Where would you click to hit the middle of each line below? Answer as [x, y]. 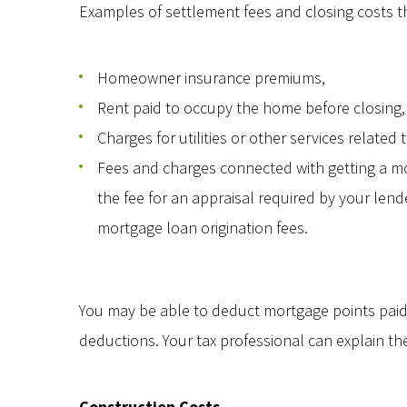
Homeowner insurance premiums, [211, 78]
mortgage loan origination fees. [203, 228]
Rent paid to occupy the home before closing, [251, 108]
